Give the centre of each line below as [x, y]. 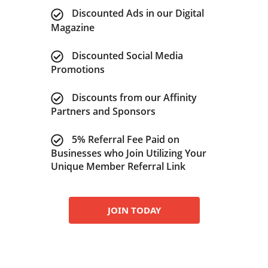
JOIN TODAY [134, 210]
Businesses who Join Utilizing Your [128, 153]
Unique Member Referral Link [118, 166]
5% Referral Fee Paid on [125, 139]
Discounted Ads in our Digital [138, 13]
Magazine [72, 27]
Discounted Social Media [127, 55]
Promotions [77, 69]
